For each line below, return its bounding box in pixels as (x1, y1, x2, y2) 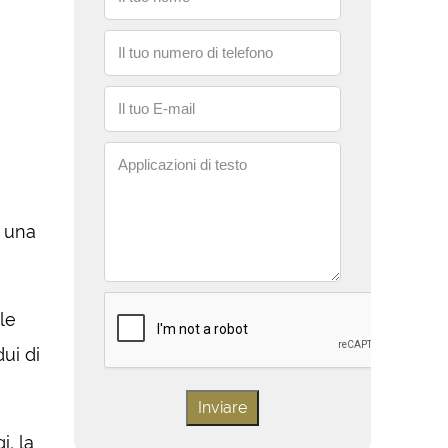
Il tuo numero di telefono (117, 44, 273, 61)
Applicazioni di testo (117, 156, 247, 173)
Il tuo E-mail (117, 100, 195, 117)
